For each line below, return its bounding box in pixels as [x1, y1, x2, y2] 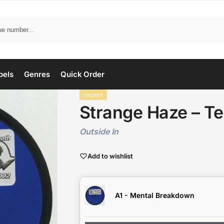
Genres [24, 69, 50, 79]
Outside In [79, 126, 118, 136]
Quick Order [60, 69, 104, 79]
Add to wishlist [87, 151, 133, 160]
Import [83, 91, 102, 98]
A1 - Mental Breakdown [114, 191, 194, 200]
